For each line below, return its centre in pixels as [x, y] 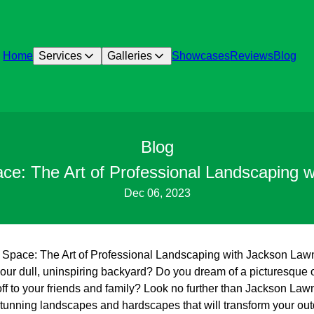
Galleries [130, 56]
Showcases [201, 56]
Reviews [252, 56]
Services [61, 56]
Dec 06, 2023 [157, 193]
